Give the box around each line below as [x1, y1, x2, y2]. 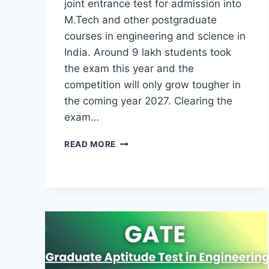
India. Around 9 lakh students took [64, 46, 231, 58]
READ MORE [64, 139, 116, 149]
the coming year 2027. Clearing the [64, 94, 232, 107]
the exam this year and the [64, 62, 194, 74]
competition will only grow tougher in [64, 78, 241, 91]
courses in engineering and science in [64, 29, 246, 42]
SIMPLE [115, 186, 148, 196]
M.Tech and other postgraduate [64, 13, 217, 26]
